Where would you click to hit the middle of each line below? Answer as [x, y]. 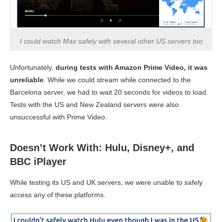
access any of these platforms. [58, 195]
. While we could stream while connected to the [117, 80]
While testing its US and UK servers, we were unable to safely [106, 182]
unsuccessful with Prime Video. [58, 117]
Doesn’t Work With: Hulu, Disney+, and [102, 148]
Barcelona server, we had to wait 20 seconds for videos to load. [109, 92]
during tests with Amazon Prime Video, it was [132, 67]
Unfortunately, [33, 67]
